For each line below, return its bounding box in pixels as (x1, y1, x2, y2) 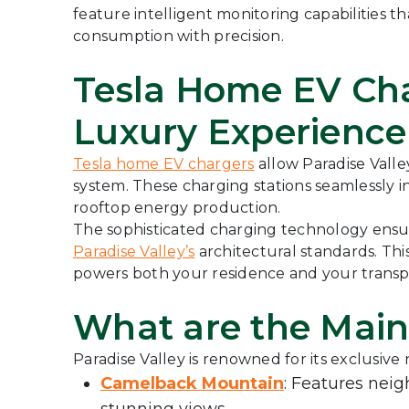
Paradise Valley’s (73, 243, 195, 260)
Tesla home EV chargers (73, 155, 255, 173)
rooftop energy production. (73, 199, 281, 216)
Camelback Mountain (100, 373, 284, 393)
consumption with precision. (73, 27, 284, 45)
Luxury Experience (73, 110, 407, 153)
